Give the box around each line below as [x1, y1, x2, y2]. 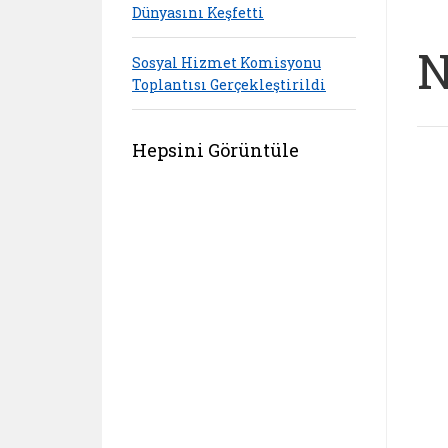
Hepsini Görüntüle [132, 138, 299, 162]
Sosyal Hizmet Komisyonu [132, 52, 321, 72]
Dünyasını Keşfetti [132, 2, 264, 22]
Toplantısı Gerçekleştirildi [132, 74, 326, 94]
